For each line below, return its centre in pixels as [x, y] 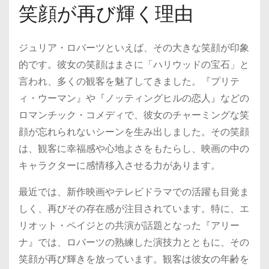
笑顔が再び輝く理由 [106, 14]
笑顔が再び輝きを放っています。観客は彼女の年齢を [134, 259]
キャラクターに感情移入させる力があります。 [119, 165]
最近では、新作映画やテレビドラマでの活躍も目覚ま [134, 192]
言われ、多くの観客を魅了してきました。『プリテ [129, 81]
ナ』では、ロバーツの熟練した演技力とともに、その [134, 242]
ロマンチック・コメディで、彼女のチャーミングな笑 [134, 115]
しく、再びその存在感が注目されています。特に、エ [134, 209]
